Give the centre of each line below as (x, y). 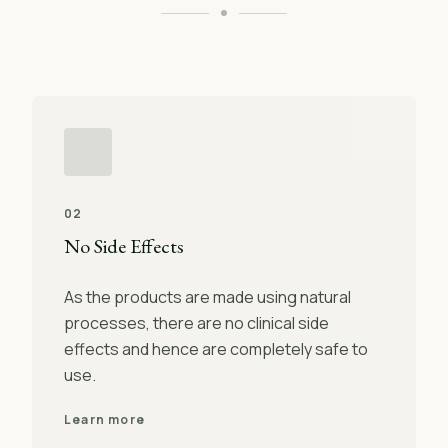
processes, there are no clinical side (196, 323)
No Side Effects (124, 246)
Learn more (104, 419)
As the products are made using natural (207, 297)
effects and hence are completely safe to (216, 349)
